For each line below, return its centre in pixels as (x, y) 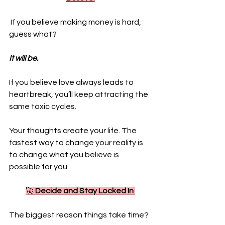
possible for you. (39, 167)
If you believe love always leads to (72, 82)
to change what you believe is (65, 155)
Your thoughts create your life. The (74, 131)
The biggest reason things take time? (80, 215)
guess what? (34, 34)
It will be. (24, 58)
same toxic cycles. (43, 106)
